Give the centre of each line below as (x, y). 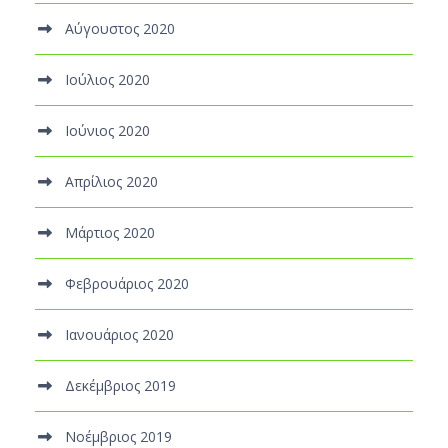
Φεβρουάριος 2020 (127, 283)
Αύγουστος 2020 (120, 28)
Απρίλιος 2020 (111, 181)
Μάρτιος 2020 (110, 232)
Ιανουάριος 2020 (119, 334)
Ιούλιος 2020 (107, 79)
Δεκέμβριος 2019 (120, 385)
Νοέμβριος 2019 (118, 436)
